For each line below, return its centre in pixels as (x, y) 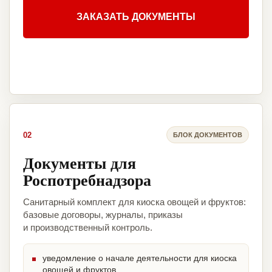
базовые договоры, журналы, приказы (103, 215)
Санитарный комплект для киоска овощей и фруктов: (134, 202)
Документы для (80, 163)
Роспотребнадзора (87, 180)
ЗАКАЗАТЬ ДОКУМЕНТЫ (136, 17)
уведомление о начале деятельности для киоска (140, 258)
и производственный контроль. (88, 228)
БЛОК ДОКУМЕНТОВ (208, 134)
